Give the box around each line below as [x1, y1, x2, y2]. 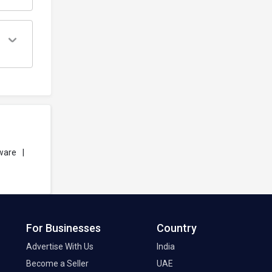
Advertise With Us [26, 242, 93, 252]
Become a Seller [26, 259, 89, 269]
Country [157, 222, 197, 235]
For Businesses [26, 222, 101, 235]
